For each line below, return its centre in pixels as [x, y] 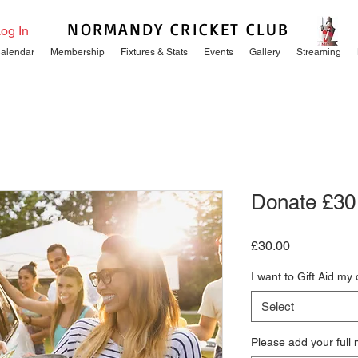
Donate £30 [303, 202]
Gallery [265, 52]
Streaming [319, 52]
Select [278, 306]
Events [219, 52]
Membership [78, 52]
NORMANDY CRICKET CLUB [179, 29]
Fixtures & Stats [154, 52]
